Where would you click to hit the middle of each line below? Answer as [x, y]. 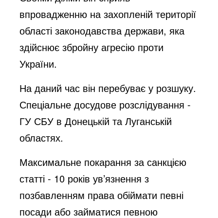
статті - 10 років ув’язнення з [84, 178]
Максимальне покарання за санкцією [103, 162]
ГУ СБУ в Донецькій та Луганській [96, 121]
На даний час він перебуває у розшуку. [108, 88]
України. [38, 63]
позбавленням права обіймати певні [102, 195]
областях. [42, 137]
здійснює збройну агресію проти [92, 47]
